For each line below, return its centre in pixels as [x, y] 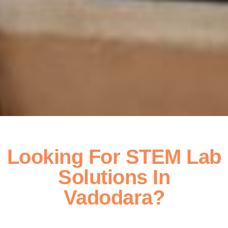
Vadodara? [114, 198]
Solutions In [114, 177]
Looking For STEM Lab [114, 157]
